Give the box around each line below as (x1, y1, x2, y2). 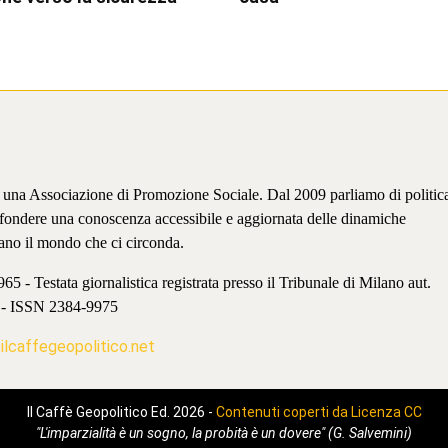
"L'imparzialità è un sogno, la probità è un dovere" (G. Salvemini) (36, 425, 412, 442)
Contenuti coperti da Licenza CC (215, 404, 422, 421)
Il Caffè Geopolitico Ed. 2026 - (26, 404, 216, 421)
